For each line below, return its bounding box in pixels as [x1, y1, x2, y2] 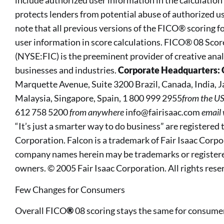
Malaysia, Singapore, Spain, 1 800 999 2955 [15, 92, 182, 104]
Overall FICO [15, 205, 66, 216]
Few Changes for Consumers [15, 183, 125, 195]
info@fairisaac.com [125, 106, 200, 118]
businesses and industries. [15, 64, 118, 76]
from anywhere [69, 106, 125, 118]
